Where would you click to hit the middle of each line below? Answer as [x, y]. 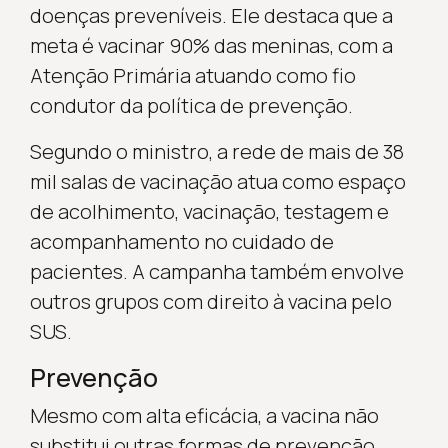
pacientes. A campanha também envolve [216, 271]
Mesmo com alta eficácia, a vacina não [204, 415]
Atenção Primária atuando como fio [192, 75]
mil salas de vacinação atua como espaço [217, 181]
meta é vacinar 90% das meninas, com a [211, 45]
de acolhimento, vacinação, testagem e [209, 211]
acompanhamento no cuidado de [181, 241]
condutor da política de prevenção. [191, 105]
